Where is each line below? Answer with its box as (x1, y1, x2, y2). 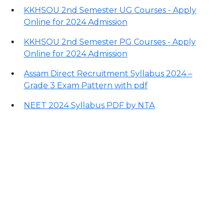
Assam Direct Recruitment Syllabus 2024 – (24, 69, 192, 79)
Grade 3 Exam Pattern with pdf (24, 81, 148, 91)
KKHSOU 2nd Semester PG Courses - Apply (24, 37, 196, 47)
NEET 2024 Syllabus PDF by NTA (24, 101, 155, 111)
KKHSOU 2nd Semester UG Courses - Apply (24, 5, 196, 15)
